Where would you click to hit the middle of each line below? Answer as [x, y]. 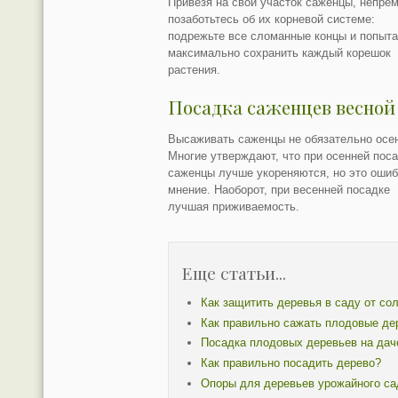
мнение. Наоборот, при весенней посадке [279, 189]
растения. [195, 70]
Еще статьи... [235, 272]
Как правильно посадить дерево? [291, 363]
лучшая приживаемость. [234, 206]
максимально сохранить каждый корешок [280, 53]
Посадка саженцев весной [282, 107]
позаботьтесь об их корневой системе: [272, 20]
